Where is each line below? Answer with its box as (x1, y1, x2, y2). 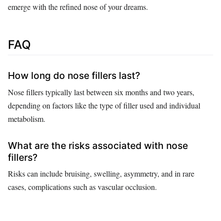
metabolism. (8, 113, 45, 124)
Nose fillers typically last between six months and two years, (8, 86, 194, 97)
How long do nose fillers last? (8, 70, 140, 82)
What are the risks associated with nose (8, 139, 188, 151)
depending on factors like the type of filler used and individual (8, 100, 200, 110)
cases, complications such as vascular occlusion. (8, 182, 157, 192)
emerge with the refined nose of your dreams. (8, 1, 148, 12)
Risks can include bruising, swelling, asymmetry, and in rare (8, 168, 194, 179)
